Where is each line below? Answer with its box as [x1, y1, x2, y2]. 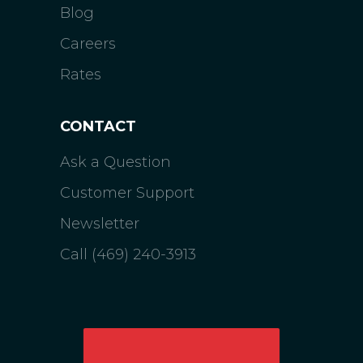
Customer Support [60, 184, 194, 202]
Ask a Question [60, 153, 171, 171]
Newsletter [60, 215, 139, 233]
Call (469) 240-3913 [60, 246, 196, 263]
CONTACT [60, 117, 136, 135]
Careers [60, 35, 116, 53]
